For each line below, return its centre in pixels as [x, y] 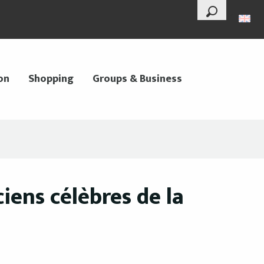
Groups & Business [137, 79]
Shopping [51, 79]
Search [222, 26]
